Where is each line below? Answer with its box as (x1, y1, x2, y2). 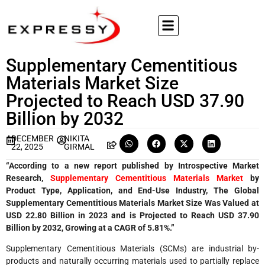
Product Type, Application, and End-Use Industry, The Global (6, 185, 259, 195)
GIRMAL (63, 142, 95, 151)
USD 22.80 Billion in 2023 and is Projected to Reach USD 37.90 (6, 210, 259, 220)
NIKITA (63, 134, 89, 143)
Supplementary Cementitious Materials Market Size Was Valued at (6, 198, 259, 208)
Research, (6, 173, 50, 183)
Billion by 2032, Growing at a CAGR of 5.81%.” (6, 222, 174, 232)
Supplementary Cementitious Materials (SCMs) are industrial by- (6, 243, 259, 253)
